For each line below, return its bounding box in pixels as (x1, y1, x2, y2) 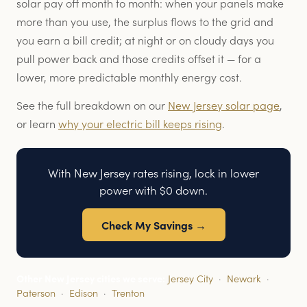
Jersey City (168, 271, 213, 285)
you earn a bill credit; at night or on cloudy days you (16, 32, 274, 47)
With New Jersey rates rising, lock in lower (48, 164, 259, 181)
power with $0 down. (99, 181, 208, 198)
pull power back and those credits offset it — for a (16, 50, 261, 66)
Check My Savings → (101, 217, 206, 232)
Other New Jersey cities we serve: (16, 271, 165, 285)
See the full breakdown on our (16, 97, 168, 112)
